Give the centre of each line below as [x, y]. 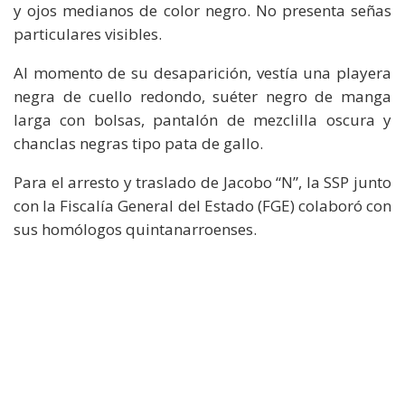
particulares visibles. [88, 33]
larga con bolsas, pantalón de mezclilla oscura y [202, 119]
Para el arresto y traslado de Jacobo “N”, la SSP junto [202, 182]
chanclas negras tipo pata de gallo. [138, 143]
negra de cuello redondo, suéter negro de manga [202, 96]
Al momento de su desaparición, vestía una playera [202, 72]
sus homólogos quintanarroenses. [135, 229]
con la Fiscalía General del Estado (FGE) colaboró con [202, 205]
